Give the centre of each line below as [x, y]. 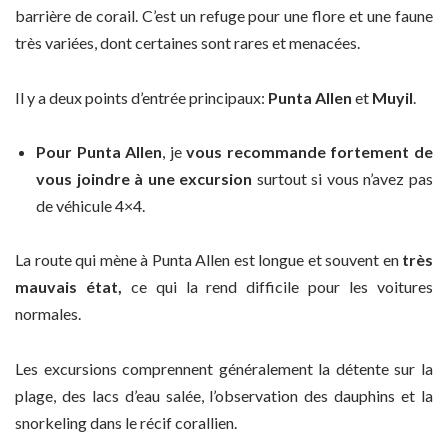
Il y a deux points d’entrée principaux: [141, 97]
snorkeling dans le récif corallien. [126, 422]
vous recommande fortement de [307, 152]
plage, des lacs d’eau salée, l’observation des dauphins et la [224, 395]
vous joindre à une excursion [144, 179]
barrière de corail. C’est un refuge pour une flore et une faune [224, 16]
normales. [48, 314]
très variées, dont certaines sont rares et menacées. [187, 43]
